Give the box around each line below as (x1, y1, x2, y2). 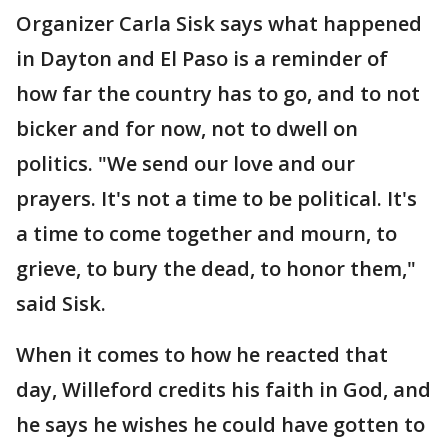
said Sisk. (16, 290, 106, 317)
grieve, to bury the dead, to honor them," (16, 255, 416, 282)
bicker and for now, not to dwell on (16, 115, 358, 142)
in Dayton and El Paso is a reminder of (16, 45, 388, 72)
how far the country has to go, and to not (16, 80, 420, 107)
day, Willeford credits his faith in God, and (16, 376, 431, 403)
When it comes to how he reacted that (16, 341, 388, 368)
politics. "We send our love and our (16, 150, 355, 177)
